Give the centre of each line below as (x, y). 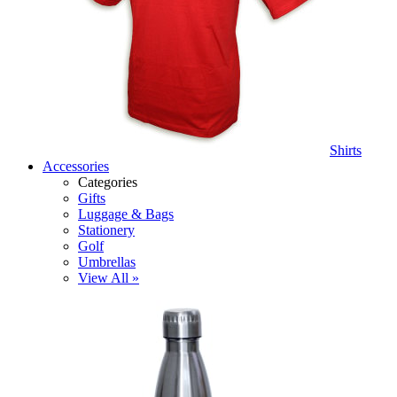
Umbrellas (107, 262)
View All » (109, 278)
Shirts (346, 150)
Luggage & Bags (126, 214)
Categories (108, 182)
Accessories (76, 166)
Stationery (106, 230)
